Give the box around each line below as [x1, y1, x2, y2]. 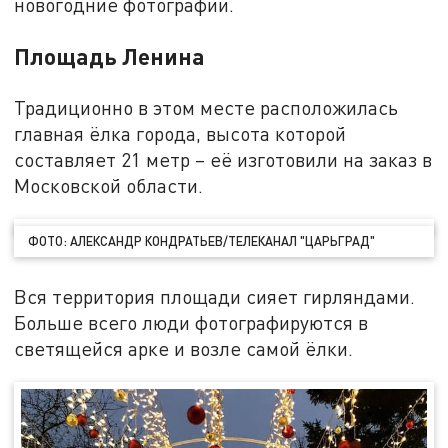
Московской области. [14, 173, 204, 197]
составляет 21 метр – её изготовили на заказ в [14, 147, 433, 171]
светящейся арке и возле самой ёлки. [14, 337, 354, 361]
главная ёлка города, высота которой [14, 121, 347, 145]
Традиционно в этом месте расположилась [14, 95, 399, 119]
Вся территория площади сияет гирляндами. [14, 285, 416, 309]
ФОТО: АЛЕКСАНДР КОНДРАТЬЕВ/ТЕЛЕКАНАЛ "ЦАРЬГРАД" [28, 233, 376, 250]
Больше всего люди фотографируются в [14, 311, 369, 335]
